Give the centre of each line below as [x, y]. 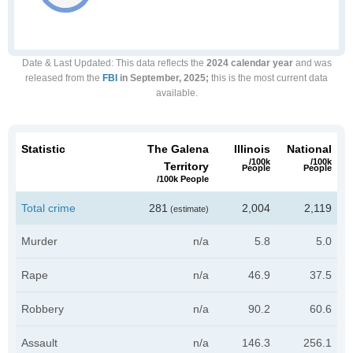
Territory [186, 166]
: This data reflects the [158, 63]
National [309, 149]
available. [176, 93]
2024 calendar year [249, 63]
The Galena [178, 149]
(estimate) [188, 209]
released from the [64, 78]
